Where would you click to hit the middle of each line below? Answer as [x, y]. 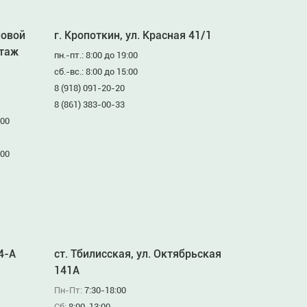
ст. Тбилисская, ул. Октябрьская [138, 254]
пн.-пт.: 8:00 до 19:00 [96, 55]
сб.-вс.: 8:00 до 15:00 [96, 72]
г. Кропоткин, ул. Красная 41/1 [133, 35]
